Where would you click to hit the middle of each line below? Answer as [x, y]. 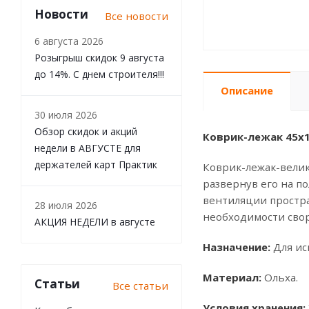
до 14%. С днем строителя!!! [99, 74]
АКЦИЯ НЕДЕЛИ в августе [95, 222]
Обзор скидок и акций [86, 131]
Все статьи [140, 286]
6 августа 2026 [69, 41]
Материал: [232, 277]
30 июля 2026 [66, 115]
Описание [247, 90]
